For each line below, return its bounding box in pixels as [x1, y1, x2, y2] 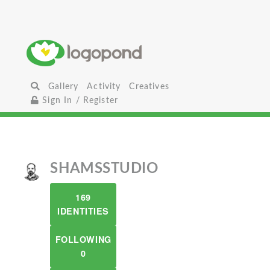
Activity [87, 82, 121, 91]
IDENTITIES [57, 205, 109, 217]
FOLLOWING [55, 233, 111, 245]
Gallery [48, 82, 79, 91]
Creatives [129, 82, 169, 91]
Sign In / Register [39, 96, 119, 105]
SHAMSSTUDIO [50, 162, 159, 176]
